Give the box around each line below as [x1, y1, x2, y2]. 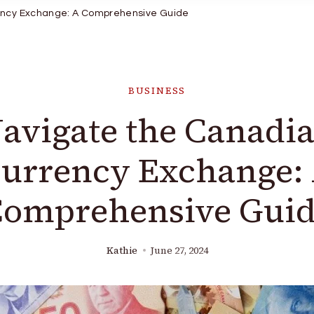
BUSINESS [128, 85, 186, 97]
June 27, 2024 [150, 244, 208, 257]
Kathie [106, 244, 137, 257]
